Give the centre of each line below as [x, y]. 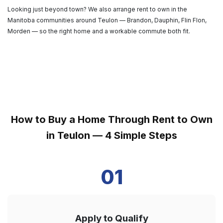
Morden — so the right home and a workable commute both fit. [99, 31]
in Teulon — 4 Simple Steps [111, 135]
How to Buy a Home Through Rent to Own [111, 119]
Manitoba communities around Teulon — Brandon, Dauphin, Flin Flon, [107, 20]
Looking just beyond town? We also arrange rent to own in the [97, 9]
